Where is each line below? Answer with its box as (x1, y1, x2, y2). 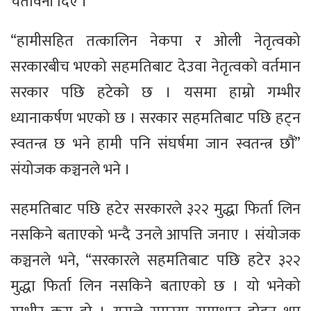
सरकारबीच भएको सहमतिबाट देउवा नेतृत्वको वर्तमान (10, 54, 301, 81)
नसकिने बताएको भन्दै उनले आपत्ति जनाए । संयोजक (10, 222, 301, 249)
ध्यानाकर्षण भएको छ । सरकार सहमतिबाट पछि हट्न (10, 106, 301, 132)
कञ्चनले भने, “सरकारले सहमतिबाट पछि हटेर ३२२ (10, 248, 301, 274)
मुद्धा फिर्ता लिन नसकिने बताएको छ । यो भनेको (10, 274, 301, 300)
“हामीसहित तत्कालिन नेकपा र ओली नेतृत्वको (10, 28, 301, 55)
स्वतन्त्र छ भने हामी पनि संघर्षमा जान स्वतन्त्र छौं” (10, 131, 301, 158)
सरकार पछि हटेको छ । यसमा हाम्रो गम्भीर (10, 80, 301, 106)
